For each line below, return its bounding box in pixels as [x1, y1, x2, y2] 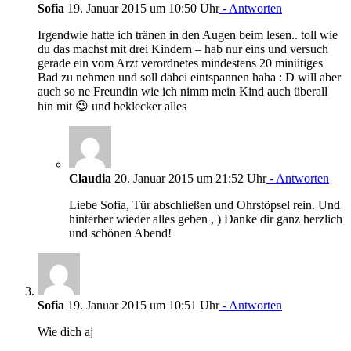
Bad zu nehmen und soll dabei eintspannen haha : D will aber [38, 70, 341, 84]
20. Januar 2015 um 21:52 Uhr [111, 171, 266, 185]
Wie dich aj [38, 324, 93, 338]
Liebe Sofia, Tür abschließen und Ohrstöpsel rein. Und [69, 197, 340, 212]
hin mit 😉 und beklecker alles [38, 99, 186, 113]
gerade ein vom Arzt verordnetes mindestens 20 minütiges [38, 56, 323, 70]
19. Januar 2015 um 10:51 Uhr [64, 298, 219, 312]
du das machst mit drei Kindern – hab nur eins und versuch [38, 42, 328, 56]
